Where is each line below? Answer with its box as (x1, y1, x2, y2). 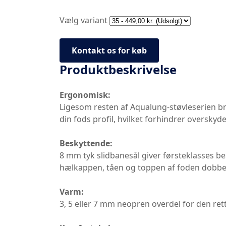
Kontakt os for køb (72, 45, 147, 56)
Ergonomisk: (60, 89, 110, 100)
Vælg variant (60, 15, 107, 26)
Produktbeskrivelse (60, 61, 177, 78)
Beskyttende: (60, 138, 112, 149)
